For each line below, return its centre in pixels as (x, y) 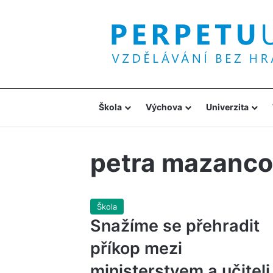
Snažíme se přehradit (175, 226)
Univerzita (227, 107)
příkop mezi (136, 248)
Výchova (164, 107)
